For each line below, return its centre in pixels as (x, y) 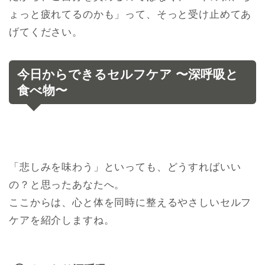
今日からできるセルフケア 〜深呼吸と (128, 74)
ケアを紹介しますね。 (62, 220)
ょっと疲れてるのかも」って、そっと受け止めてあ (130, 14)
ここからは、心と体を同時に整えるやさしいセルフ (130, 202)
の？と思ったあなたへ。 (67, 185)
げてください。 (46, 32)
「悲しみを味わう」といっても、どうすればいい (125, 167)
